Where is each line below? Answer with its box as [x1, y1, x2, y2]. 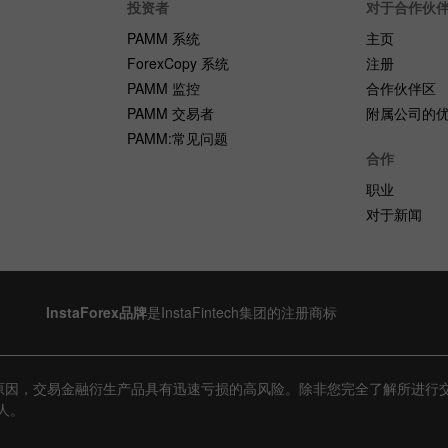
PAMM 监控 [127, 77, 201, 98]
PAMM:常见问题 [127, 127, 229, 148]
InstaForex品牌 [46, 302, 147, 322]
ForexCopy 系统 [127, 52, 230, 73]
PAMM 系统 [127, 27, 201, 48]
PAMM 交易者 [127, 102, 215, 123]
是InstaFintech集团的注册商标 [147, 302, 337, 322]
